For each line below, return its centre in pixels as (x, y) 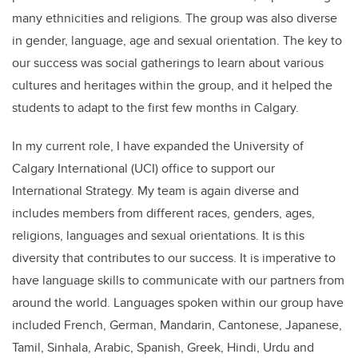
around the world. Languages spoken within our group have (178, 303)
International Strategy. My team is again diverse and (155, 191)
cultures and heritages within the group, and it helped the (172, 86)
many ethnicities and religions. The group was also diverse (175, 18)
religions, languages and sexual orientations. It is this (158, 236)
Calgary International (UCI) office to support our (143, 169)
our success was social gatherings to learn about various (168, 63)
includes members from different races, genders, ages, (163, 213)
